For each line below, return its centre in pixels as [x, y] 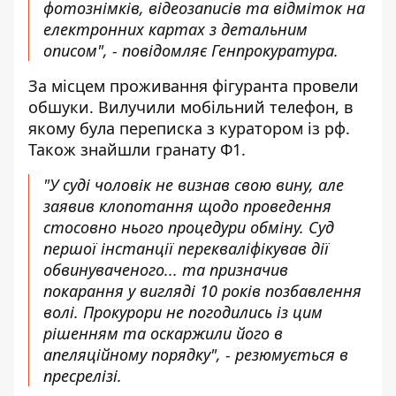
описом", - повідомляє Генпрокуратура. [193, 50]
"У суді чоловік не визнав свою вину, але [194, 185]
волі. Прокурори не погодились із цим [183, 312]
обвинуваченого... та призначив [166, 270]
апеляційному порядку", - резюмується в [196, 354]
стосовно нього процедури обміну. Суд [189, 227]
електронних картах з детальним [175, 29]
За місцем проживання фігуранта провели [194, 86]
